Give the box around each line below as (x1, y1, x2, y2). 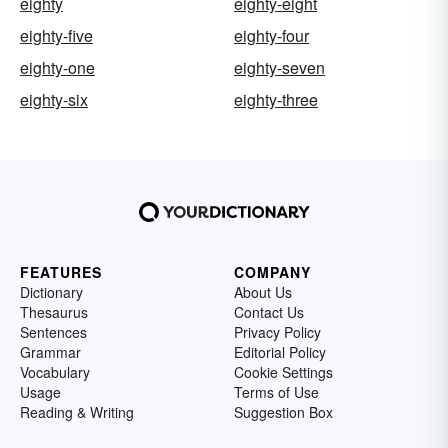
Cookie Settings (234, 362, 333, 382)
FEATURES (20, 262, 102, 282)
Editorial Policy (234, 342, 326, 362)
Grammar (20, 342, 81, 362)
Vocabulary (20, 362, 90, 382)
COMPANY (234, 262, 311, 282)
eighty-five (20, 24, 93, 47)
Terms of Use (234, 382, 319, 402)
